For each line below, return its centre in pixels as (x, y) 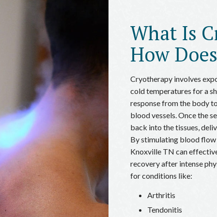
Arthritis (161, 195)
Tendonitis (165, 209)
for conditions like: (161, 175)
